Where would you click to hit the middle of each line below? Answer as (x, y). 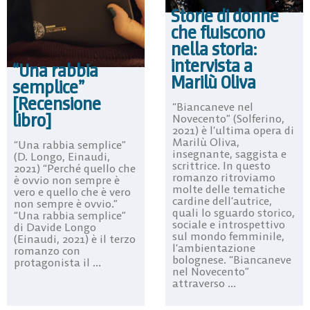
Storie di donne (225, 16)
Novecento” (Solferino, (228, 118)
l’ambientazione (214, 247)
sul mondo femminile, (228, 236)
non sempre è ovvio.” (66, 203)
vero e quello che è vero (72, 191)
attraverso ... (204, 283)
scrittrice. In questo (221, 165)
